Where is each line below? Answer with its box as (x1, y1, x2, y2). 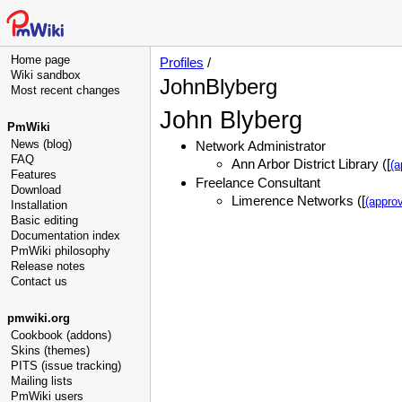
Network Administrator (196, 138, 326, 153)
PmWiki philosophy (11, 244, 110, 258)
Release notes (11, 259, 85, 273)
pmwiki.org (7, 311, 70, 325)
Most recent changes (11, 83, 120, 97)
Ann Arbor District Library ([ (232, 156, 390, 171)
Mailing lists (11, 374, 73, 388)
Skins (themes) (11, 344, 90, 357)
